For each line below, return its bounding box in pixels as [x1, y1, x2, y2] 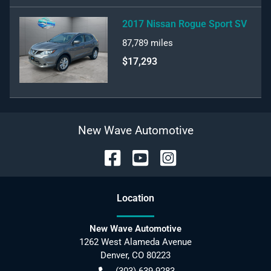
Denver [100, 250, 128, 261]
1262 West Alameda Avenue [79, 237, 192, 247]
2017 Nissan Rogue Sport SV [122, 18, 247, 30]
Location [117, 192, 154, 204]
